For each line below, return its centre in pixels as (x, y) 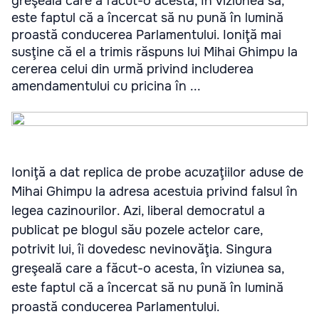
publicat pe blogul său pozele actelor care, (137, 230)
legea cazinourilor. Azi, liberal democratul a (138, 210)
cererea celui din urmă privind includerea (132, 69)
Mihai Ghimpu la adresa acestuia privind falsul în (155, 191)
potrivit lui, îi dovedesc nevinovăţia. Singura (142, 249)
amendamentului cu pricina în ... (106, 86)
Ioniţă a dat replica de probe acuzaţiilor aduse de (157, 172)
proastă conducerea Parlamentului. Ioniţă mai (146, 35)
